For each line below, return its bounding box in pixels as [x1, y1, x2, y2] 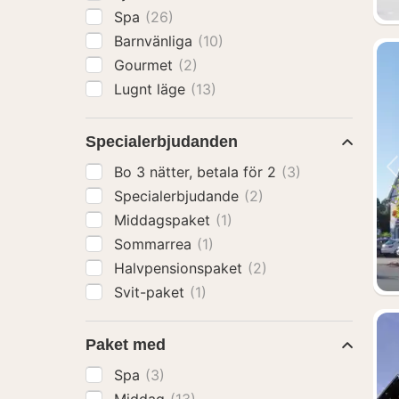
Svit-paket [114, 283, 189, 301]
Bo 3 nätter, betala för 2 [114, 163, 281, 181]
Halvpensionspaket [114, 259, 247, 277]
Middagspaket [114, 211, 215, 229]
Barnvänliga [114, 32, 197, 50]
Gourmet [114, 56, 177, 74]
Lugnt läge [114, 80, 190, 98]
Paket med [85, 336, 166, 354]
